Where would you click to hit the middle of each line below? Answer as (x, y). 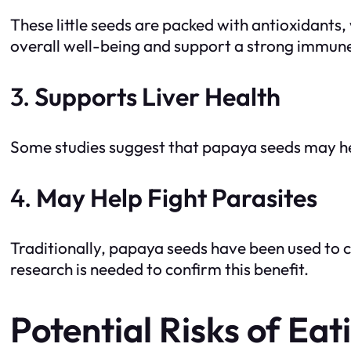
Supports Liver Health (157, 96)
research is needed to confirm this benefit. (159, 268)
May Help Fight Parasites (177, 197)
